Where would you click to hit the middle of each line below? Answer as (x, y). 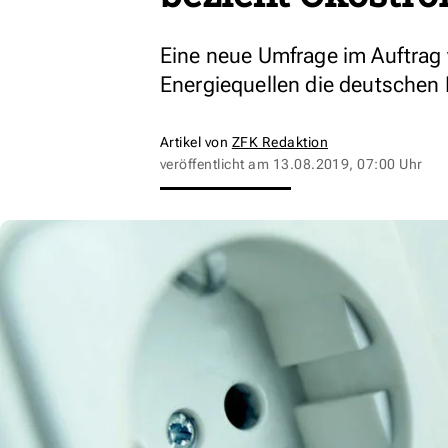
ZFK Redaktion (280, 142)
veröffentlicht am (216, 164)
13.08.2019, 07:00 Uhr (347, 164)
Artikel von (196, 142)
